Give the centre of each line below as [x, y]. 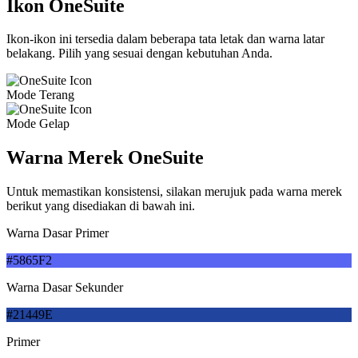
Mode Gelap [38, 124]
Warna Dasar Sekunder [65, 288]
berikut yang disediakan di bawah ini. [101, 206]
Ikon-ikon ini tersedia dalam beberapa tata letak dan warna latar [165, 39]
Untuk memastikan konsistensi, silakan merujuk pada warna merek [174, 192]
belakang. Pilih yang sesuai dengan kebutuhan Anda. [139, 54]
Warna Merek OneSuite [105, 158]
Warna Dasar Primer [58, 233]
